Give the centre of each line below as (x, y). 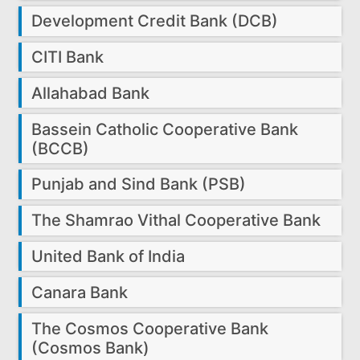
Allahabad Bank (91, 93)
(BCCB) (61, 148)
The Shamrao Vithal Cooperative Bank (176, 221)
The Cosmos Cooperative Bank (150, 328)
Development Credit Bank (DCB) (155, 21)
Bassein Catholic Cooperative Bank (165, 129)
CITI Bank (68, 57)
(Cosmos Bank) (91, 348)
